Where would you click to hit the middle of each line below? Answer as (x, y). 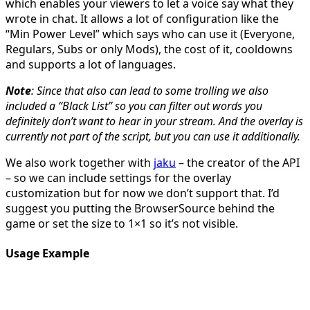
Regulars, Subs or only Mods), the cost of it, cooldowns (149, 49)
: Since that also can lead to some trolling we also (150, 90)
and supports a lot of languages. (91, 64)
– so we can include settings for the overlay (118, 177)
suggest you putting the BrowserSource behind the (140, 208)
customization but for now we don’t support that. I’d (143, 193)
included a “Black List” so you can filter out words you (134, 106)
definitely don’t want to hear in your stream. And (121, 121)
